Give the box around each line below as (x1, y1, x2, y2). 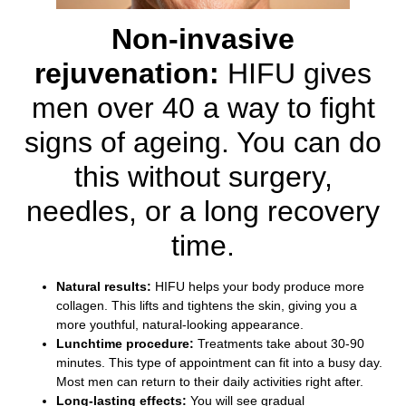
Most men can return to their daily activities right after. (56, 373, 364, 389)
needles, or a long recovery (26, 194, 380, 227)
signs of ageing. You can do (24, 125, 382, 159)
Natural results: (56, 278, 152, 294)
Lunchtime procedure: (56, 335, 195, 351)
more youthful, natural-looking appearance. (56, 316, 304, 332)
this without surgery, (73, 159, 333, 193)
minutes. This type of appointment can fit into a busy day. (56, 354, 383, 370)
